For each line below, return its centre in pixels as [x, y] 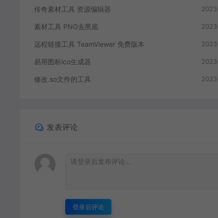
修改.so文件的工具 [63, 79]
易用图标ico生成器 [63, 62]
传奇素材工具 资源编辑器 [73, 9]
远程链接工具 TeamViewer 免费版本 [89, 44]
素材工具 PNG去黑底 [66, 27]
